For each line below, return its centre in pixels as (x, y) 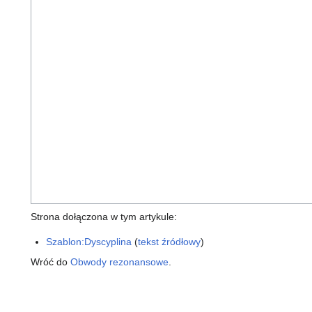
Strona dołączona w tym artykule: (104, 216)
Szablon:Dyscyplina (89, 241)
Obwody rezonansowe (119, 262)
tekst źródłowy (170, 241)
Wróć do (50, 262)
